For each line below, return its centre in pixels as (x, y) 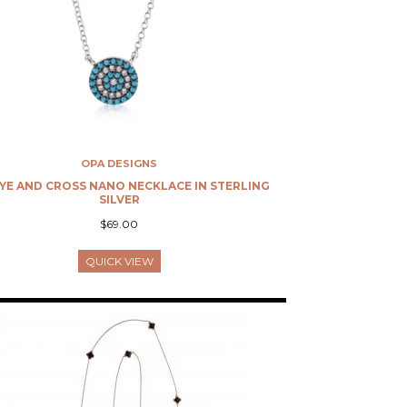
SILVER (119, 199)
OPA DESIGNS (119, 164)
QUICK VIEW (119, 261)
